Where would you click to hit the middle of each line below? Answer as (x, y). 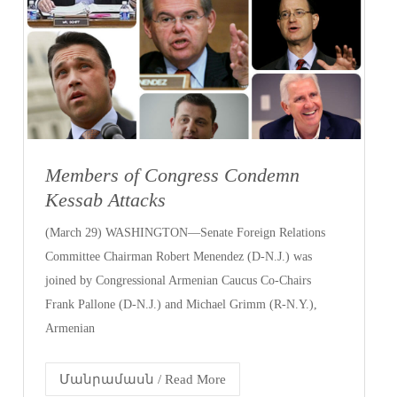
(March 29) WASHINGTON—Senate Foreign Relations (186, 233)
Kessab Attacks (106, 200)
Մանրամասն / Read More (143, 380)
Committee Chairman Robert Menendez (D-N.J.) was (179, 257)
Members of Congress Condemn (173, 175)
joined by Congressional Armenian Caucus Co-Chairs (179, 281)
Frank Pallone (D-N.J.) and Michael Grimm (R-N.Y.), (182, 305)
